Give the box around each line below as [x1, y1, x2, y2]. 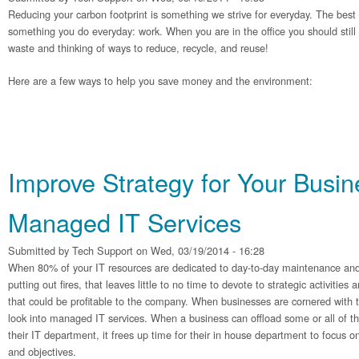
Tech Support [72, 243, 133, 258]
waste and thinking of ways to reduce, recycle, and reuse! [8, 40, 268, 55]
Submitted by [8, 243, 72, 258]
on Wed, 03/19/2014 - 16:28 [133, 243, 264, 258]
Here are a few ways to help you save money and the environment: [8, 73, 313, 88]
